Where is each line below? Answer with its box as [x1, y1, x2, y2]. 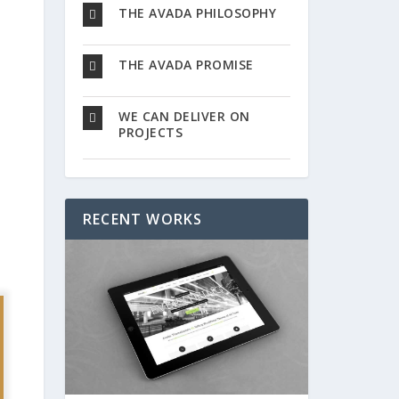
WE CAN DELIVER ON [118, 108, 250, 126]
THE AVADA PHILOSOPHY [118, 4, 276, 22]
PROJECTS [118, 124, 183, 142]
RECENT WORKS [83, 209, 203, 230]
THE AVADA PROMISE [118, 56, 254, 74]
